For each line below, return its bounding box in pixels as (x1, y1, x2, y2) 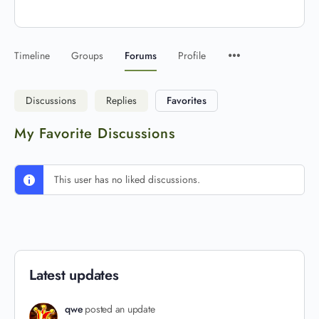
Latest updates (29, 265, 119, 286)
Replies (106, 93, 137, 108)
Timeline (14, 48, 50, 63)
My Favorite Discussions (14, 123, 175, 144)
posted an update (85, 302, 155, 316)
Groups (71, 48, 103, 63)
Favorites (167, 93, 206, 108)
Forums (125, 48, 157, 63)
